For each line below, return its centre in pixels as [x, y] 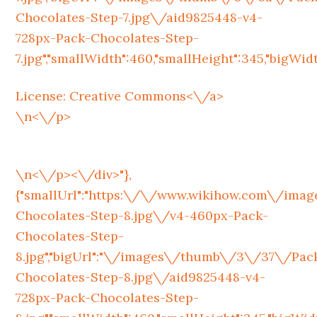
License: [43, 96]
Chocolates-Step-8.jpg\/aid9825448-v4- [141, 277]
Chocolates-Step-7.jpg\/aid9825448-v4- [139, 17]
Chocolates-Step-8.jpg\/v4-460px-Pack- [142, 215]
